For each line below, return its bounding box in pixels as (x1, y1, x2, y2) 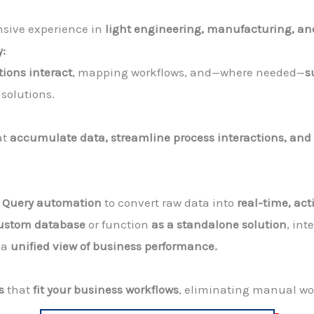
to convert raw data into (102, 195, 237, 210)
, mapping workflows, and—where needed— (72, 64, 305, 79)
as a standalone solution (151, 217, 287, 231)
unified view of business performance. (11, 238, 217, 253)
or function (86, 217, 151, 231)
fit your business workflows (33, 282, 179, 296)
